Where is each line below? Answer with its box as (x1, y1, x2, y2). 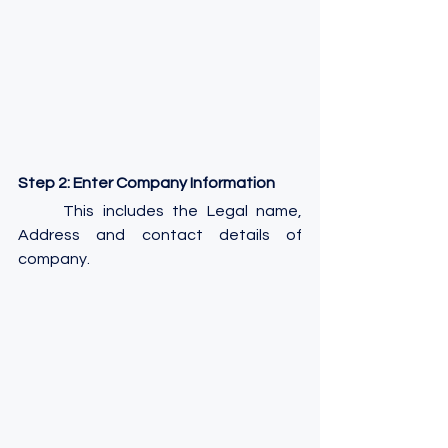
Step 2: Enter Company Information (18, 174, 275, 191)
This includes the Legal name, (18, 202, 64, 219)
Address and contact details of (18, 226, 302, 243)
